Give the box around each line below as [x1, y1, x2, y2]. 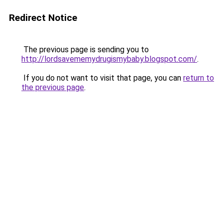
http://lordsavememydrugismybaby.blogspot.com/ [21, 54, 197, 64]
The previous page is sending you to [21, 45, 149, 54]
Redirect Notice [9, 12, 77, 23]
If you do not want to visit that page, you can [21, 73, 183, 83]
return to [183, 73, 214, 83]
